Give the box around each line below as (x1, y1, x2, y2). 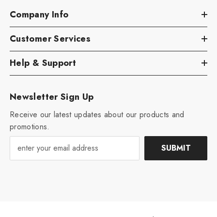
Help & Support (10, 56, 77, 69)
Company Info (10, 8, 69, 21)
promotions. (10, 121, 50, 132)
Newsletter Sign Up (10, 90, 94, 103)
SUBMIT (161, 142, 191, 154)
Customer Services (10, 32, 91, 45)
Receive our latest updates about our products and (10, 108, 185, 120)
